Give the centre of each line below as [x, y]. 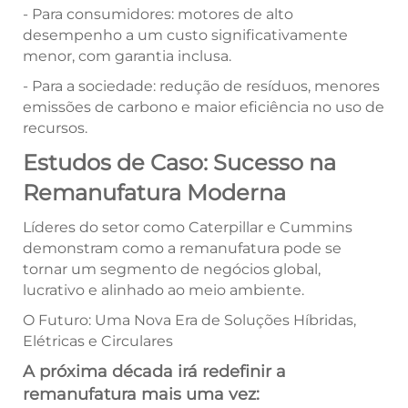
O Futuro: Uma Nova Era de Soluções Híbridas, [189, 321]
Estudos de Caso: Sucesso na [179, 163]
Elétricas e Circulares [98, 342]
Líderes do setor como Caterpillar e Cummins [188, 228]
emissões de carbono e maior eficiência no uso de [204, 107]
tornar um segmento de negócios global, [172, 270]
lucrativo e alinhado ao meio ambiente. [163, 291]
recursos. [55, 128]
